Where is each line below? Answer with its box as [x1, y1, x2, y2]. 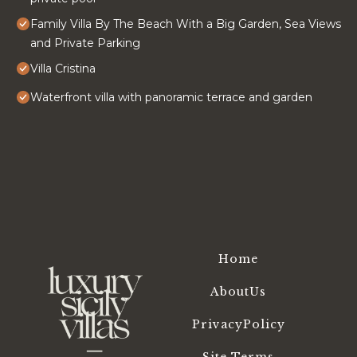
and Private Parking [30, 36, 140, 51]
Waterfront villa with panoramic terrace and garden [30, 90, 312, 105]
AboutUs [210, 284, 266, 300]
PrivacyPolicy [191, 317, 285, 332]
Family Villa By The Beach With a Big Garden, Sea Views [30, 17, 341, 32]
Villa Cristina [30, 61, 96, 76]
